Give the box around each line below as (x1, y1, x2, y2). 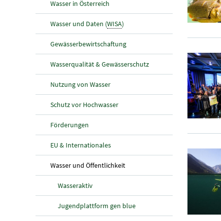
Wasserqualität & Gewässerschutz (50, 59, 149, 69)
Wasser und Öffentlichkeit (50, 160, 125, 170)
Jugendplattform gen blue (58, 201, 136, 210)
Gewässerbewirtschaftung (50, 39, 126, 48)
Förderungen (50, 120, 89, 129)
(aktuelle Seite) (124, 160, 169, 169)
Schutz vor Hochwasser (50, 100, 118, 109)
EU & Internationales (50, 140, 111, 149)
